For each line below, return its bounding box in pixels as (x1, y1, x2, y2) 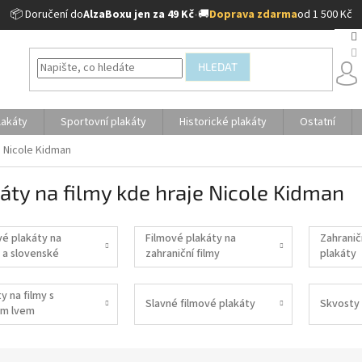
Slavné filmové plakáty (145, 295, 255, 312)
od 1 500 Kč (297, 6, 352, 23)
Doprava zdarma (208, 6, 297, 23)
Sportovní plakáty (61, 114, 146, 130)
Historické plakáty (179, 114, 267, 130)
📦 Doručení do (10, 6, 83, 23)
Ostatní (300, 114, 335, 130)
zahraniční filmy (145, 246, 220, 263)
